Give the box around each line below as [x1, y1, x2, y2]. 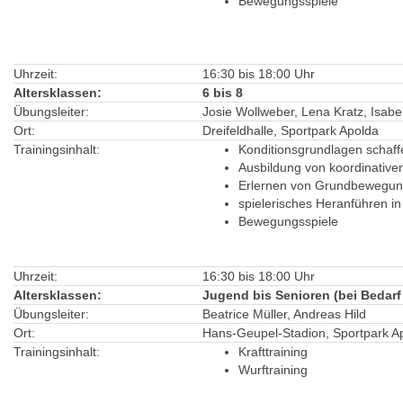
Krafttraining [238, 345, 308, 359]
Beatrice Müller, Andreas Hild [202, 307, 366, 321]
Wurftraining [238, 363, 308, 377]
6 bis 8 [202, 85, 243, 100]
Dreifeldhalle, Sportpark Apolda [202, 123, 379, 138]
